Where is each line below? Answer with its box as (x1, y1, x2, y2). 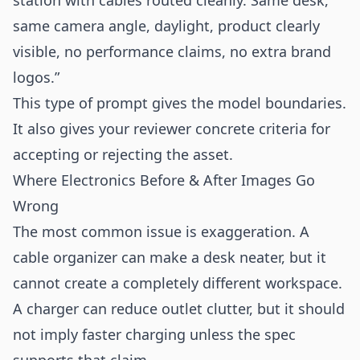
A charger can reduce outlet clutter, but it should (13, 299, 345, 318)
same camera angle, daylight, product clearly (13, 16, 320, 35)
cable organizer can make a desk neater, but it (13, 247, 326, 267)
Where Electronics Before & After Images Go (13, 170, 315, 190)
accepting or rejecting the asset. (13, 145, 233, 164)
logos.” (13, 67, 59, 87)
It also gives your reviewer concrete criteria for (13, 119, 330, 138)
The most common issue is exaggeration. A (13, 222, 309, 241)
